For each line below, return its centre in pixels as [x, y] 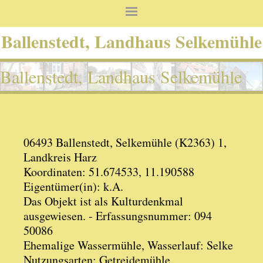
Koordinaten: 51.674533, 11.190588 [109, 172]
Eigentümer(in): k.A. [73, 186]
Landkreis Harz [60, 157]
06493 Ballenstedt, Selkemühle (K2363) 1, [125, 142]
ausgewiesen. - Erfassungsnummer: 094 [118, 216]
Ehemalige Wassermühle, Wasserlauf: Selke [128, 245]
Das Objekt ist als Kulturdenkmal [103, 201]
